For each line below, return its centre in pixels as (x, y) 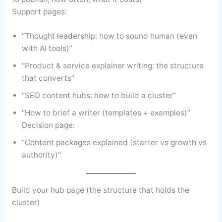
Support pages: (39, 11)
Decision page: (48, 125)
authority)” (41, 155)
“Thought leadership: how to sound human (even (109, 36)
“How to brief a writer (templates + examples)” (106, 113)
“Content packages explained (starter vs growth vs (114, 143)
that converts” (48, 78)
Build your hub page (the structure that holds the (100, 190)
